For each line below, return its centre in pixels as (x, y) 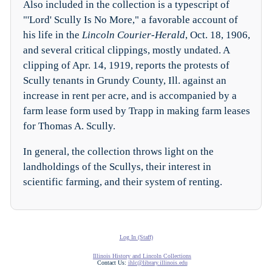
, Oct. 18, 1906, (217, 35)
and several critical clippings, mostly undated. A (126, 50)
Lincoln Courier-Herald (133, 35)
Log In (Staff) (136, 237)
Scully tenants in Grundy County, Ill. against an (124, 80)
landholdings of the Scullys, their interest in (117, 166)
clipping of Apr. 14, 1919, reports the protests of (126, 65)
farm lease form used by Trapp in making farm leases (136, 110)
